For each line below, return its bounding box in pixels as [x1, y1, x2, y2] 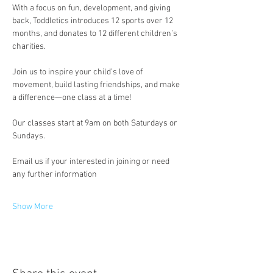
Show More [12, 202, 53, 212]
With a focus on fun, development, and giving [12, 3, 172, 13]
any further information [12, 169, 97, 180]
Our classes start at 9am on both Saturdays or [12, 118, 179, 129]
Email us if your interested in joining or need [12, 157, 171, 167]
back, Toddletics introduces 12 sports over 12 [12, 16, 175, 26]
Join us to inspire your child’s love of [12, 67, 144, 77]
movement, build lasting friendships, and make [12, 80, 182, 90]
